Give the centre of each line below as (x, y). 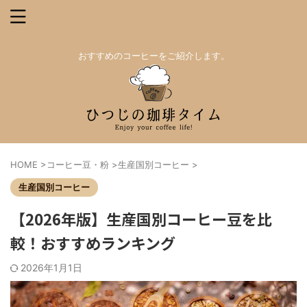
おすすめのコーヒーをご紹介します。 (153, 56)
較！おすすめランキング (93, 243)
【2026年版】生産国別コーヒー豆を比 (141, 219)
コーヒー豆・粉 (78, 164)
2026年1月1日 (51, 268)
